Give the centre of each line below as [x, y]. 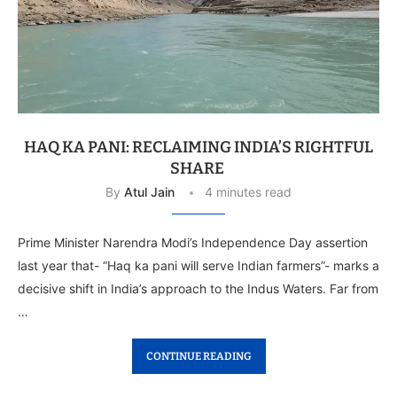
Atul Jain [149, 191]
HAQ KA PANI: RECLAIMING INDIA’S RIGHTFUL [198, 147]
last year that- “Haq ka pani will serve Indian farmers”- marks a [198, 265]
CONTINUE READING [198, 356]
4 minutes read [248, 191]
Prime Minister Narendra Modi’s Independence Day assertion [193, 242]
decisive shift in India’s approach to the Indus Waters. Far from [198, 288]
